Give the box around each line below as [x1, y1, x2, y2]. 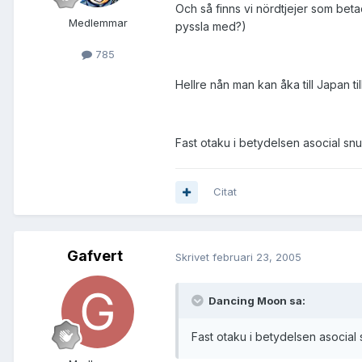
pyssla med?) [175, 19, 246, 34]
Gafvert [66, 247, 123, 265]
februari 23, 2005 [213, 250, 301, 263]
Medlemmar [68, 16, 128, 30]
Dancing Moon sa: [206, 294, 305, 308]
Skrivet [175, 250, 213, 263]
